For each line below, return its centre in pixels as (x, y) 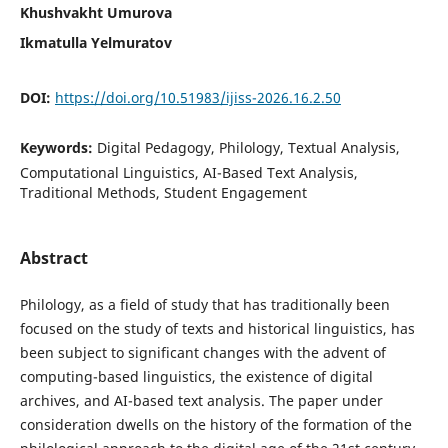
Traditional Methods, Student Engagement (163, 192)
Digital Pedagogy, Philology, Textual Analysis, (248, 147)
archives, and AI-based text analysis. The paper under (201, 400)
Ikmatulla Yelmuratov (95, 42)
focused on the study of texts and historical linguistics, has (217, 328)
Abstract (53, 257)
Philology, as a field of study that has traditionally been (204, 304)
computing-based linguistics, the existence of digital (196, 376)
